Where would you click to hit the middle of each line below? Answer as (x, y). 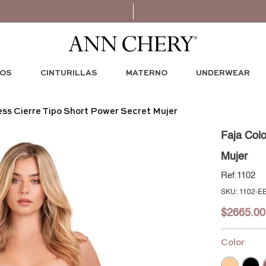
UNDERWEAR (223, 73)
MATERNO (146, 73)
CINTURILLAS (69, 73)
